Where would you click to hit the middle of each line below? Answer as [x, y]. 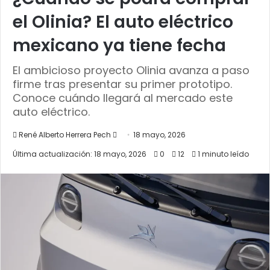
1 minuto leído [222, 154]
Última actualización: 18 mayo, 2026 [80, 154]
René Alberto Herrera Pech [65, 134]
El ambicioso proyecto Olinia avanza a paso [131, 70]
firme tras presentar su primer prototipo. [122, 84]
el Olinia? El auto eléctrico [123, 22]
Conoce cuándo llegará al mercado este [123, 98]
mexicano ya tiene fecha [119, 45]
